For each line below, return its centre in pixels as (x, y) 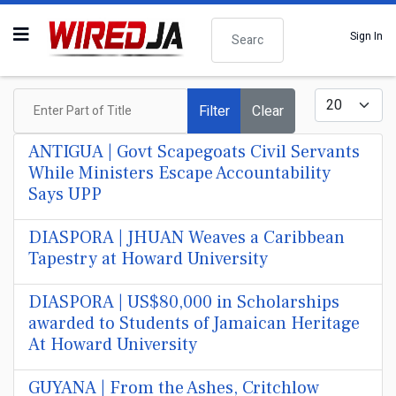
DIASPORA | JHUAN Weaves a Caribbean (187, 238)
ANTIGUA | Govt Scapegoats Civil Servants (194, 152)
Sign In (366, 36)
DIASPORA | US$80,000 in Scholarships (184, 302)
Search (228, 23)
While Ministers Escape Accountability (179, 173)
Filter (214, 111)
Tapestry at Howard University (148, 259)
